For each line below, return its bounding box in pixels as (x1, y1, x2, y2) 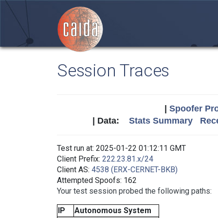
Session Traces (57, 60, 170, 81)
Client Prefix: (57, 154, 102, 163)
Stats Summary (128, 116, 193, 126)
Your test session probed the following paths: (57, 186, 212, 196)
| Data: (92, 116, 129, 126)
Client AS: (57, 165, 91, 174)
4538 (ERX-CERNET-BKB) (91, 165, 178, 174)
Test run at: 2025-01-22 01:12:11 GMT (57, 144, 186, 153)
